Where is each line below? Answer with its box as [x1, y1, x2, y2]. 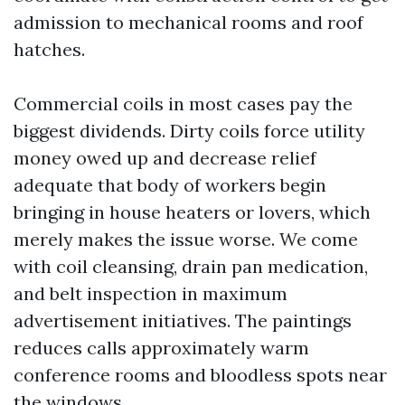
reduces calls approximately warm [14, 336, 309, 359]
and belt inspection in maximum [14, 282, 287, 305]
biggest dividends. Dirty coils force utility [14, 119, 365, 142]
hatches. [14, 38, 85, 61]
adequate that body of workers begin [14, 174, 326, 196]
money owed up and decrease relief [14, 146, 316, 169]
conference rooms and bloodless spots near [14, 363, 387, 386]
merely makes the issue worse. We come [14, 228, 358, 250]
